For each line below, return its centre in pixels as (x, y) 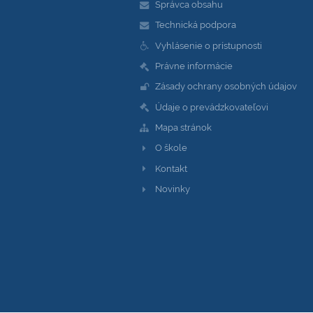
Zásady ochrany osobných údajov (226, 86)
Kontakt (171, 168)
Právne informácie (194, 65)
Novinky (172, 188)
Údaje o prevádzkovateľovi (211, 107)
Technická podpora (195, 25)
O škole (171, 148)
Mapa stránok (183, 127)
